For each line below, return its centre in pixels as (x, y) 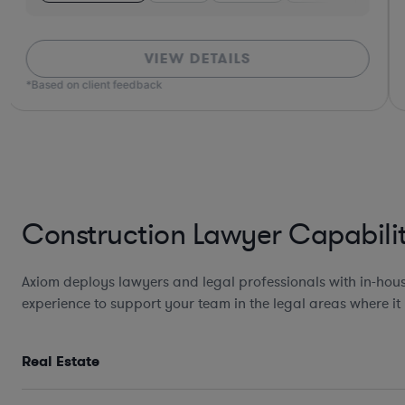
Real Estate (61, 362)
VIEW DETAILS (198, 59)
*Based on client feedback (94, 85)
